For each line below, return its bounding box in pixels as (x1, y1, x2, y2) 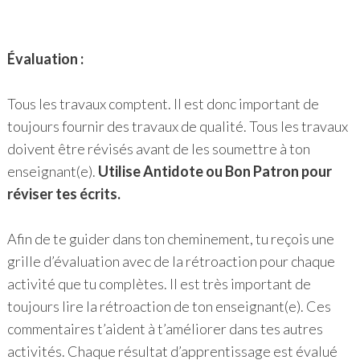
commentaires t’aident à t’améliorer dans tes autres (6, 320, 323, 338)
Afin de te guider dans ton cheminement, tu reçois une (6, 230, 334, 248)
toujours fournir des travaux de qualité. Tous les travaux (6, 117, 348, 136)
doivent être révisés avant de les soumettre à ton (6, 140, 310, 158)
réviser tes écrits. (6, 185, 121, 203)
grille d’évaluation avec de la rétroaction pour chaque (6, 252, 335, 271)
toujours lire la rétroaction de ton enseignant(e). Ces (6, 297, 331, 316)
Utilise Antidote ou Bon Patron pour (97, 162, 332, 181)
